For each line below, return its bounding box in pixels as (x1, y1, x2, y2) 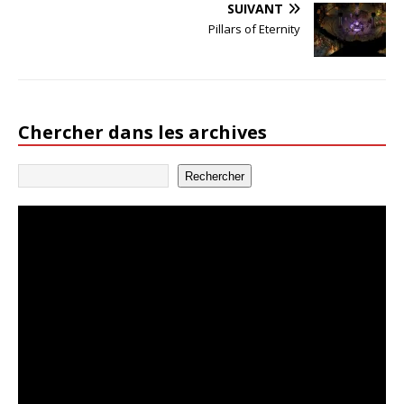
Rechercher (185, 169, 244, 183)
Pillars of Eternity (208, 21, 300, 38)
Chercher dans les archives (18, 120, 267, 145)
